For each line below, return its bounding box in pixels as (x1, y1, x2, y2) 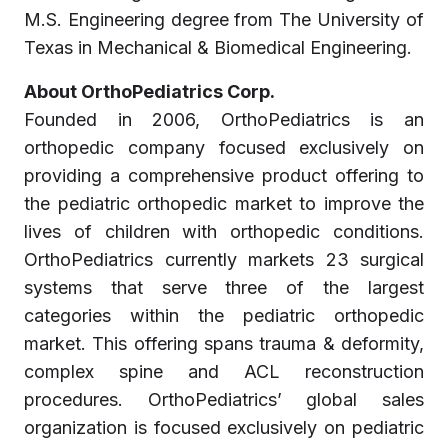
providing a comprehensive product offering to (24, 165, 424, 186)
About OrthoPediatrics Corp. (24, 81, 275, 102)
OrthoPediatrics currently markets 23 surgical (24, 249, 424, 270)
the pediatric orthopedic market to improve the (24, 193, 424, 214)
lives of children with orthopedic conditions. (24, 221, 424, 242)
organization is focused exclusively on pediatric (24, 417, 424, 438)
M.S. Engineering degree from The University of (24, 9, 424, 30)
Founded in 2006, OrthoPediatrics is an (24, 109, 424, 130)
